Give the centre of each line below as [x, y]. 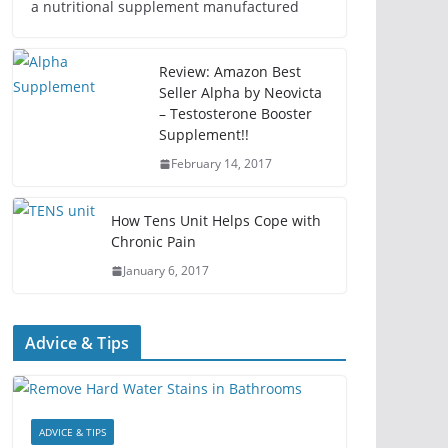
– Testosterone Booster [235, 113]
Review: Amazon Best [230, 71]
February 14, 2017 [221, 163]
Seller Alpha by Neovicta [240, 92]
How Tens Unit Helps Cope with [216, 220]
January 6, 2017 [166, 270]
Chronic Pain [153, 241]
